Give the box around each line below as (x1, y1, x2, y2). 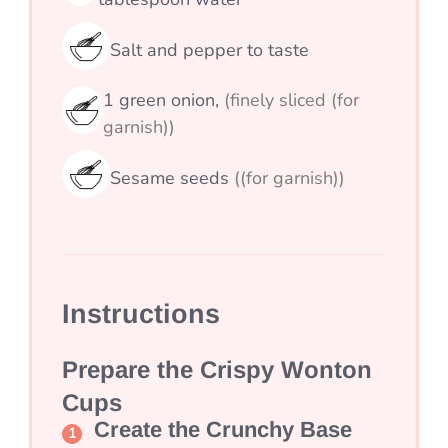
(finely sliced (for (223, 88, 359, 113)
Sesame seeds (110, 165, 234, 190)
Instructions (62, 299, 220, 330)
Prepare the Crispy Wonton (62, 356, 372, 384)
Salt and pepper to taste (110, 37, 309, 62)
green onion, (118, 88, 224, 113)
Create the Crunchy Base (94, 417, 352, 443)
